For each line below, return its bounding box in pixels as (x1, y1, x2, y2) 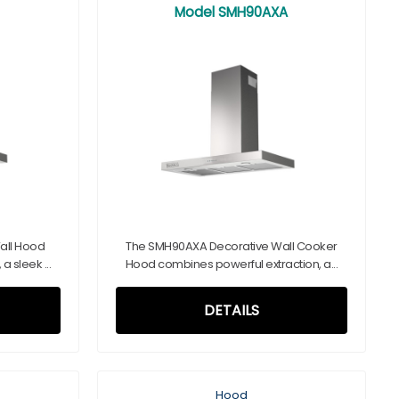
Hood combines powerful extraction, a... (125, 256, 338, 273)
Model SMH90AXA (175, 3, 289, 21)
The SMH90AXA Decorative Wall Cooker (126, 238, 338, 255)
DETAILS (203, 300, 259, 321)
